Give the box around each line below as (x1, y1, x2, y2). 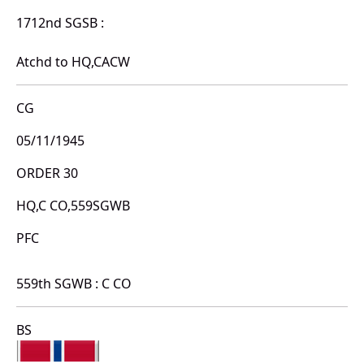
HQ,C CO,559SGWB (16, 197, 130, 215)
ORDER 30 (16, 164, 78, 183)
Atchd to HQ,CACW (16, 53, 130, 71)
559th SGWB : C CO (16, 275, 132, 293)
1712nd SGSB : (16, 14, 104, 32)
